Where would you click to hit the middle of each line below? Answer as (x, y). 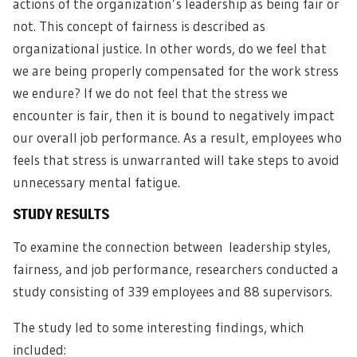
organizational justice (76, 48)
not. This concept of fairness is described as (139, 26)
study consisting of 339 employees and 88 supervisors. (173, 291)
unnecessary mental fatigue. (99, 182)
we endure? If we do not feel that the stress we (150, 93)
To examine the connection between (121, 247)
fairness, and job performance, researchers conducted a (176, 269)
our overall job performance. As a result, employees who (177, 137)
